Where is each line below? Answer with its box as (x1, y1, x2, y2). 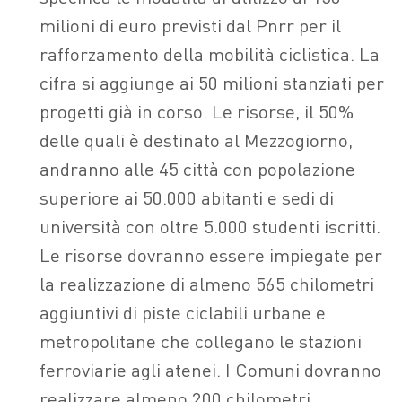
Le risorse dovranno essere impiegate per (39, 242, 382, 267)
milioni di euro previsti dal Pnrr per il (39, 13, 341, 38)
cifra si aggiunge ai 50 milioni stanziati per (39, 70, 384, 95)
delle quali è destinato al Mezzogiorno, (39, 127, 353, 153)
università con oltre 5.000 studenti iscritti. (39, 214, 380, 239)
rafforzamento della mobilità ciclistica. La (39, 41, 380, 66)
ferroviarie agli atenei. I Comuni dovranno (39, 357, 381, 382)
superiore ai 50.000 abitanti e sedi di (39, 185, 334, 210)
